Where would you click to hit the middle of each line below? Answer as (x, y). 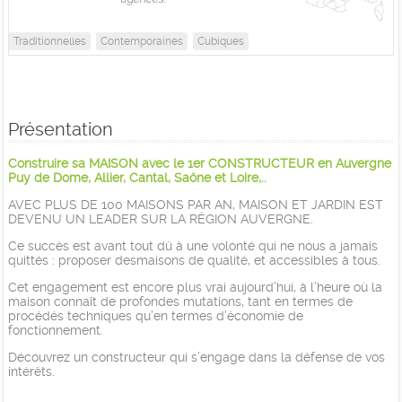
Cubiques (221, 41)
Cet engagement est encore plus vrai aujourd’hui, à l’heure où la (195, 287)
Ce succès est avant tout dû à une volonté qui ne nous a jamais (193, 245)
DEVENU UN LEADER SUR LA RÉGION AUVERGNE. (161, 218)
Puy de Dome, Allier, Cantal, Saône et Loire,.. (137, 177)
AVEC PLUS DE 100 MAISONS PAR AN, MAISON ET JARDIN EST (196, 204)
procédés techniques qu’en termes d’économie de (156, 315)
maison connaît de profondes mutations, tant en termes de (180, 301)
